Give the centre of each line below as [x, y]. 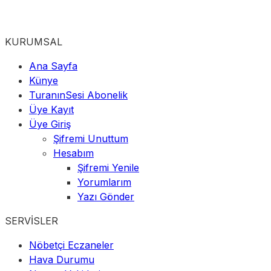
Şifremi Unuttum [91, 139]
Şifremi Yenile [108, 168]
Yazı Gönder [106, 197]
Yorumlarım [104, 182]
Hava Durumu [62, 260]
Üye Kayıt [51, 110]
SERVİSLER [31, 221]
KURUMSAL [34, 42]
